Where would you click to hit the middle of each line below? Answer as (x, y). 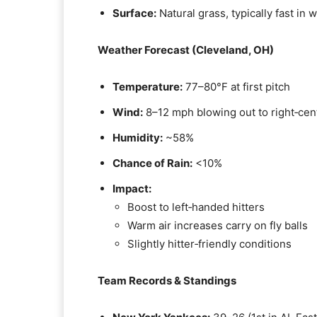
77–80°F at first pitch (236, 87)
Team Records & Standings (167, 281)
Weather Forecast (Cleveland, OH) (186, 50)
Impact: (132, 189)
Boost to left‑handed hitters (196, 207)
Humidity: (138, 138)
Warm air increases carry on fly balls (218, 225)
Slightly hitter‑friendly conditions (209, 244)
